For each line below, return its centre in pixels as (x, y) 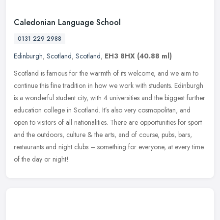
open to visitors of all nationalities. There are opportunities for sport (108, 122)
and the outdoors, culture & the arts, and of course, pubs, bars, (103, 134)
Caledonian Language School (67, 22)
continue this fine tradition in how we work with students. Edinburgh (109, 85)
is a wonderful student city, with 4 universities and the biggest (99, 97)
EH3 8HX (120, 56)
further (196, 97)
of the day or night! (41, 159)
